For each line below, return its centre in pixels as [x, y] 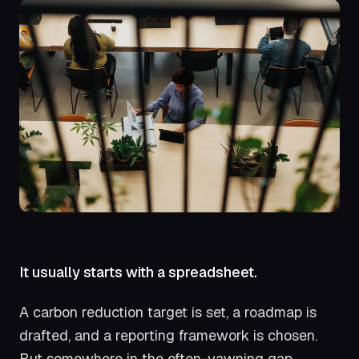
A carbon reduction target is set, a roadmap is [168, 313]
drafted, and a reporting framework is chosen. [168, 336]
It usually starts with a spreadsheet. [138, 272]
